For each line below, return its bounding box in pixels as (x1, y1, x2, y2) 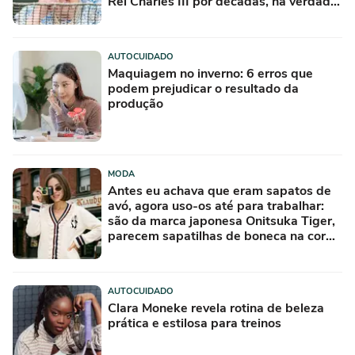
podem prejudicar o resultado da (108, 79, 299, 97)
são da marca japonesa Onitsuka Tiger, (108, 212, 335, 230)
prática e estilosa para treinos (108, 314, 281, 332)
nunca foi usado (108, 7, 200, 25)
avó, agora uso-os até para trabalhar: (108, 197, 324, 215)
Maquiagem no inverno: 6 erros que (108, 64, 313, 82)
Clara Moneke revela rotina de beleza (108, 299, 324, 317)
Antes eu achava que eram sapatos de (108, 181, 331, 200)
